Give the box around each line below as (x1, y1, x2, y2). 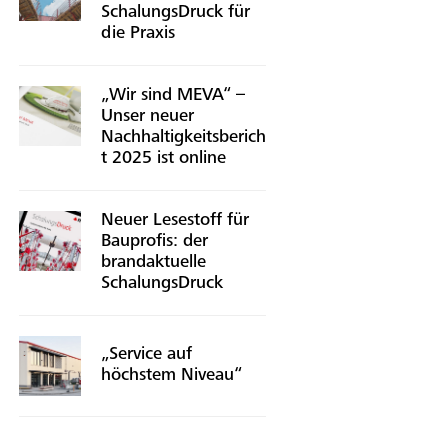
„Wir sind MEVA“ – (100, 86, 245, 105)
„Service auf (100, 345, 192, 364)
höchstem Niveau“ (100, 366, 242, 385)
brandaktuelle (100, 253, 206, 272)
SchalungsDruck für (100, 3, 250, 22)
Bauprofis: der (100, 232, 208, 251)
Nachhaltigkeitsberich (100, 128, 266, 147)
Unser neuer (100, 107, 194, 126)
